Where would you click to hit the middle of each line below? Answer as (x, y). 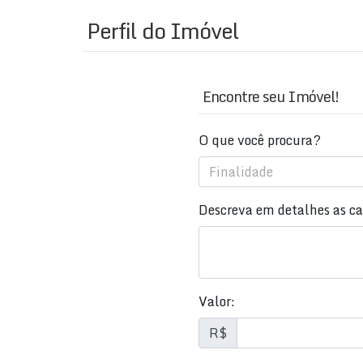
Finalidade (241, 172)
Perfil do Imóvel (163, 30)
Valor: (216, 301)
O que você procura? (259, 140)
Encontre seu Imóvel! (271, 96)
